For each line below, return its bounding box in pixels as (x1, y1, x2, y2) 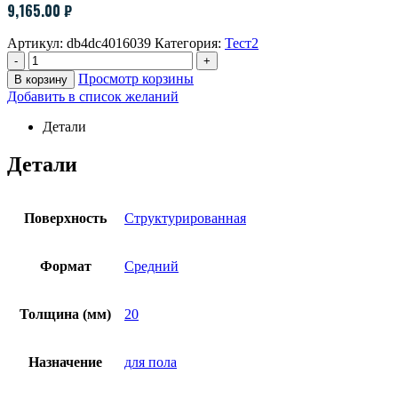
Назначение (28, 354, 102, 370)
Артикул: (7, 35, 67, 51)
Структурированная (124, 211, 246, 227)
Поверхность (24, 211, 107, 227)
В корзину (14, 72, 68, 86)
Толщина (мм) (20, 306, 111, 322)
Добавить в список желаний (7, 88, 179, 104)
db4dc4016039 (67, 35, 151, 51)
